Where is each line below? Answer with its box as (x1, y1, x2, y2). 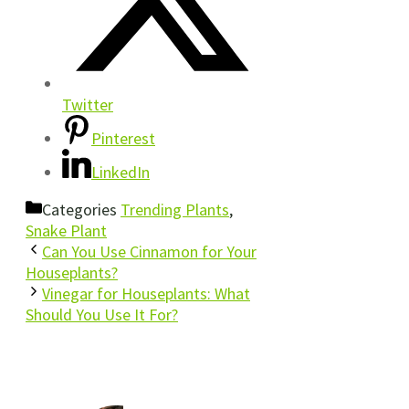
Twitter (62, 93, 113, 115)
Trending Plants (121, 198, 229, 220)
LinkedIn (91, 161, 150, 183)
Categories (42, 198, 121, 220)
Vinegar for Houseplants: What (42, 282, 250, 304)
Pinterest (91, 127, 155, 149)
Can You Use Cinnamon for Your (42, 240, 257, 262)
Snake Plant (26, 219, 107, 241)
